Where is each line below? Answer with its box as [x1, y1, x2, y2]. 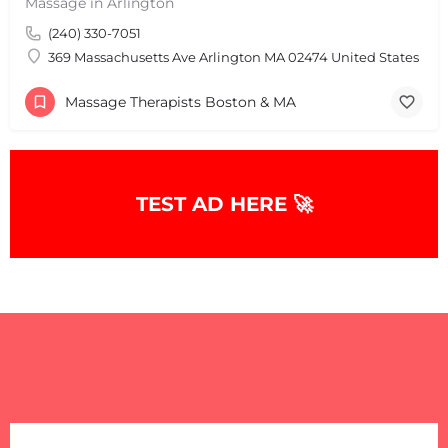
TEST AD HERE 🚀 [135, 191, 313, 216]
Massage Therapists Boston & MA [65, 93, 296, 112]
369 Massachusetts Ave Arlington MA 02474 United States [48, 48, 419, 65]
